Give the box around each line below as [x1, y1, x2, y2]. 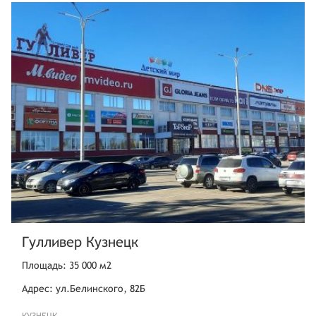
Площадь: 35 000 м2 [22, 259, 111, 271]
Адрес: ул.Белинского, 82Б [22, 282, 145, 294]
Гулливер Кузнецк [22, 233, 138, 250]
